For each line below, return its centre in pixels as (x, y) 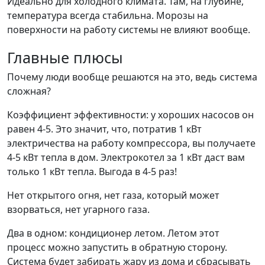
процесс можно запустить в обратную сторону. (117, 247)
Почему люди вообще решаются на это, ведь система (132, 77)
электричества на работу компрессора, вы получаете (131, 143)
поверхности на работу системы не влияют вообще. (129, 30)
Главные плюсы (65, 57)
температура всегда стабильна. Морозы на (108, 15)
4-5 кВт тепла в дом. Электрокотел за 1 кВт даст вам (126, 157)
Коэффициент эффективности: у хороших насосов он (130, 115)
